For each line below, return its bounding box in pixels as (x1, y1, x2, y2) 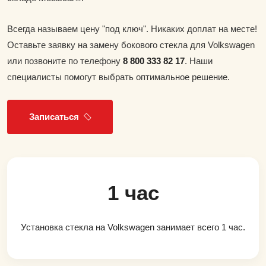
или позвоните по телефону (7, 55, 123, 66)
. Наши (185, 55, 213, 66)
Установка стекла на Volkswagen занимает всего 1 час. (21, 221, 245, 232)
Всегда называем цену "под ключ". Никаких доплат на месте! (7, 23, 257, 34)
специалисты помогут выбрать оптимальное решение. (7, 71, 230, 82)
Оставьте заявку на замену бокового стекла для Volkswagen (7, 39, 255, 50)
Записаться (29, 111, 79, 122)
